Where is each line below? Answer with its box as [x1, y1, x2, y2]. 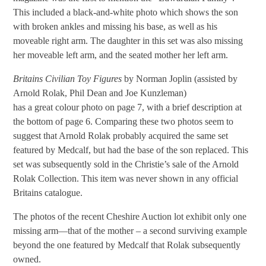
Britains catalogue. [13, 187, 83, 198]
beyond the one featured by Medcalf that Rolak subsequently [13, 240, 241, 251]
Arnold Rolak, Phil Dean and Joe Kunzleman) [13, 87, 187, 98]
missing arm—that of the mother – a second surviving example [13, 226, 248, 236]
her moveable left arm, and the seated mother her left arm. [13, 49, 229, 60]
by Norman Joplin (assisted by [122, 73, 238, 84]
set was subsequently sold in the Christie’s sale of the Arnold [13, 159, 239, 169]
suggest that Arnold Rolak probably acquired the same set [13, 130, 229, 141]
